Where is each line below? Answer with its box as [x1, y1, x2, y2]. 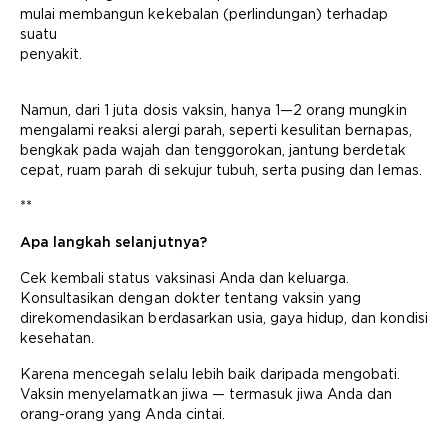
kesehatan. [20, 330, 95, 346]
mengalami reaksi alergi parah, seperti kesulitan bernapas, [20, 122, 412, 138]
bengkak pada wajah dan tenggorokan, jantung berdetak [20, 142, 407, 158]
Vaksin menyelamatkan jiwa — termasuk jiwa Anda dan [20, 386, 393, 402]
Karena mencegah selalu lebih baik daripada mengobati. [20, 366, 401, 382]
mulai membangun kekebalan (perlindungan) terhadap [20, 6, 389, 22]
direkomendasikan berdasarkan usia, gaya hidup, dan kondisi [20, 310, 428, 326]
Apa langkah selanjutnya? [20, 234, 207, 250]
